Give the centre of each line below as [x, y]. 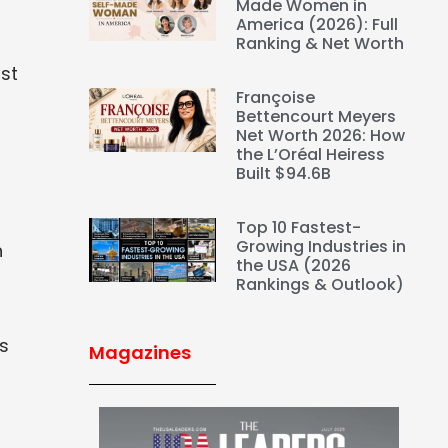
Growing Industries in [321, 247]
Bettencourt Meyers [316, 117]
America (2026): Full [317, 25]
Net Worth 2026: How [321, 136]
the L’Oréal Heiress [311, 155]
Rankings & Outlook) [320, 285]
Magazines [139, 353]
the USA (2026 [294, 266]
